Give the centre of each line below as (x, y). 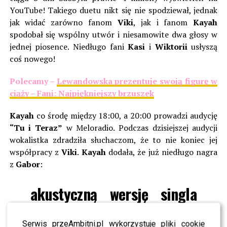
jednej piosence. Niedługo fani (69, 47)
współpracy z (34, 152)
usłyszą (202, 47)
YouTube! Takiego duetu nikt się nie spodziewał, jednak (113, 10)
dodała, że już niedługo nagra (162, 152)
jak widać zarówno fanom (63, 23)
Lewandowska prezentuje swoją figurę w (137, 81)
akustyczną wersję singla (113, 194)
